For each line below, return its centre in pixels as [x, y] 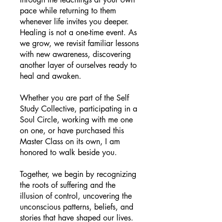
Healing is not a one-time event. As [78, 32]
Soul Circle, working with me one [76, 120]
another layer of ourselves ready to [78, 65]
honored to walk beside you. [68, 152]
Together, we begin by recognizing [78, 174]
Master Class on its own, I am [70, 141]
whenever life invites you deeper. [74, 22]
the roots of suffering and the [68, 185]
